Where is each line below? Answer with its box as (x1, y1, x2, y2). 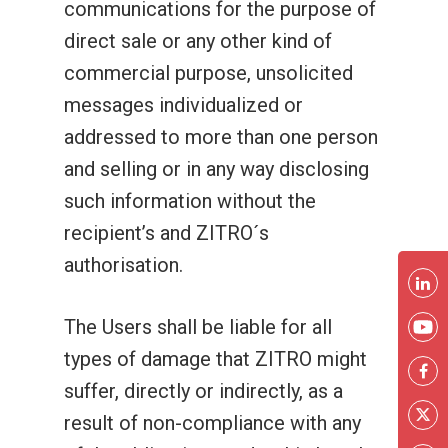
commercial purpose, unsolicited (64, 61, 353, 85)
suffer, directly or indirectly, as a (64, 379, 343, 403)
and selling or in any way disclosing (64, 157, 369, 181)
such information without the (64, 189, 316, 213)
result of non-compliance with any (64, 411, 361, 435)
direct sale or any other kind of (64, 29, 332, 53)
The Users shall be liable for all (64, 315, 332, 339)
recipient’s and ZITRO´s (64, 221, 269, 245)
